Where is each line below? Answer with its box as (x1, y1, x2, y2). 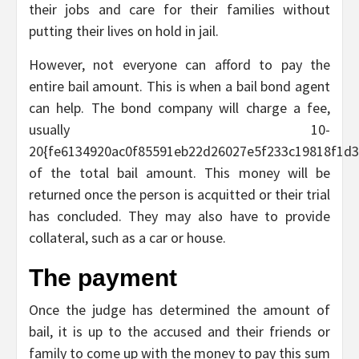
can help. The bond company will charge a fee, (29, 99, 330, 118)
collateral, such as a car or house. (29, 228, 226, 248)
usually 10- (29, 120, 330, 139)
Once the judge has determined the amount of (29, 301, 330, 320)
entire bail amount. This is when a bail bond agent (29, 77, 330, 96)
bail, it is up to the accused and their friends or (29, 322, 330, 341)
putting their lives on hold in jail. (29, 22, 219, 41)
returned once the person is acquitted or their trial (29, 185, 330, 204)
